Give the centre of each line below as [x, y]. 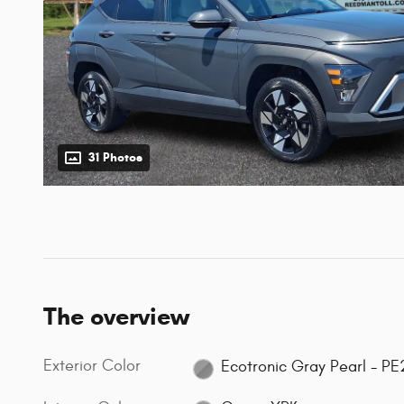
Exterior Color [92, 366]
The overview [116, 317]
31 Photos [115, 158]
